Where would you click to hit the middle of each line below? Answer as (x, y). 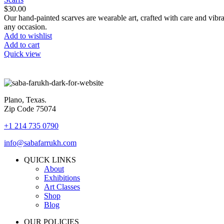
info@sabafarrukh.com (40, 142)
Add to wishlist (28, 35)
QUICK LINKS (50, 159)
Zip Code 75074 (30, 108)
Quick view (22, 53)
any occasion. (25, 26)
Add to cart (22, 44)
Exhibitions (62, 177)
